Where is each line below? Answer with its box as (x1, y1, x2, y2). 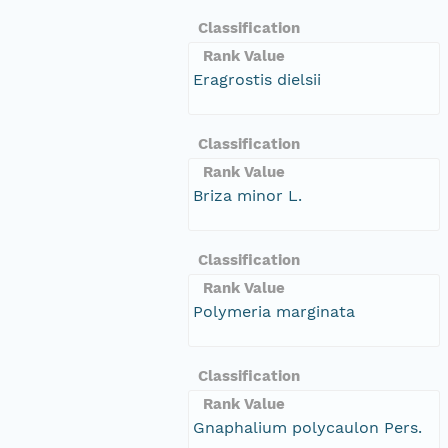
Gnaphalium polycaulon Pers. (193, 417, 422, 437)
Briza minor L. (193, 185, 302, 205)
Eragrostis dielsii (193, 69, 321, 89)
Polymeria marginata (193, 301, 355, 321)
